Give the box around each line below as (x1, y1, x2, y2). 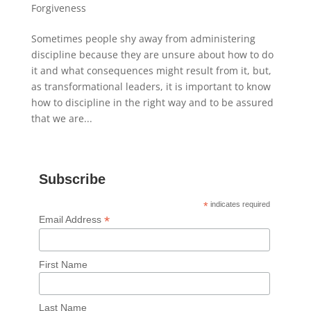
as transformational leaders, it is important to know (31, 80, 271, 94)
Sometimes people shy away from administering (31, 32, 255, 46)
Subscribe (38, 171, 106, 187)
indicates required (208, 200, 271, 209)
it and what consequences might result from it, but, (31, 64, 271, 78)
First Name (38, 258, 87, 270)
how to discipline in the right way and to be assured (31, 96, 274, 110)
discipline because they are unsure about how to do (31, 48, 274, 62)
